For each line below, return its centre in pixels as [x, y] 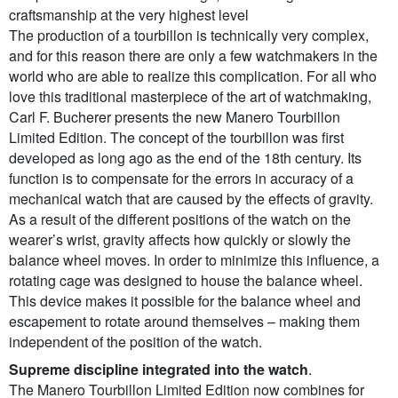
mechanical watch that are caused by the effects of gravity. [191, 199]
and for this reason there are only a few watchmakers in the [193, 56]
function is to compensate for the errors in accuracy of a [181, 179]
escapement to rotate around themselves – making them [184, 322]
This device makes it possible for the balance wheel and [185, 301]
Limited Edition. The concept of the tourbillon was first [176, 138]
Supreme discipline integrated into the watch [159, 370]
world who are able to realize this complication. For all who [193, 76]
